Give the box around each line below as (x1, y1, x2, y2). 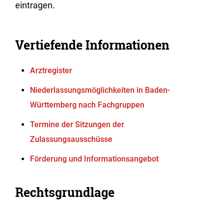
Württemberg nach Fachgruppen (30, 100, 145, 110)
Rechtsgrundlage (15, 184, 115, 200)
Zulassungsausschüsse (30, 135, 113, 144)
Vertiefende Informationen (15, 37, 170, 53)
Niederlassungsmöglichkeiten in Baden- (30, 85, 170, 95)
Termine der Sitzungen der (30, 120, 125, 129)
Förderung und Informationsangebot (30, 154, 159, 164)
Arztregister (30, 66, 73, 75)
